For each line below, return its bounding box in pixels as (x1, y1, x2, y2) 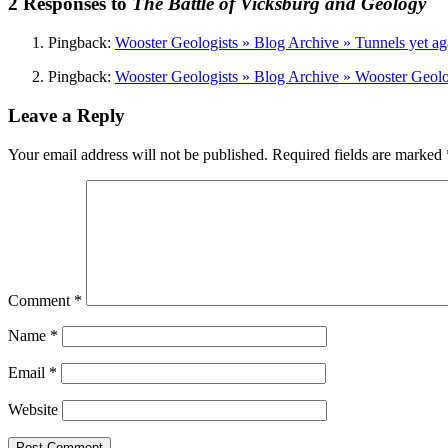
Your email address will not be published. (8, 145, 268, 163)
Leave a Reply (8, 104, 125, 126)
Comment (8, 291, 74, 309)
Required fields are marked (272, 145, 446, 163)
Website (8, 400, 58, 418)
